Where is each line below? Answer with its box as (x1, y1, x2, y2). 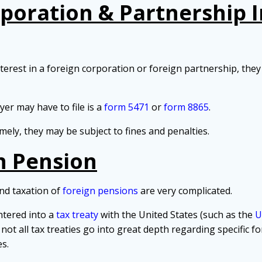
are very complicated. (138, 184, 232, 198)
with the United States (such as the (98, 208, 255, 222)
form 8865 (164, 101, 209, 114)
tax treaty (56, 208, 98, 222)
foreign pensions (63, 184, 138, 198)
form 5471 (104, 101, 149, 114)
